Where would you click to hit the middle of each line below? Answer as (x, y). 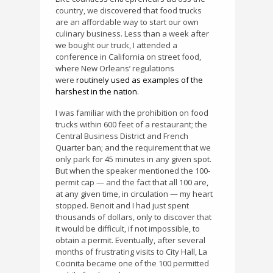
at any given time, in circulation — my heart (134, 193)
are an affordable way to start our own (127, 22)
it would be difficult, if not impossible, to (128, 228)
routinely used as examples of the (139, 80)
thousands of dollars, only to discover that (133, 217)
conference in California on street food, (128, 57)
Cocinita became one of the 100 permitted (132, 263)
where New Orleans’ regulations (115, 69)
